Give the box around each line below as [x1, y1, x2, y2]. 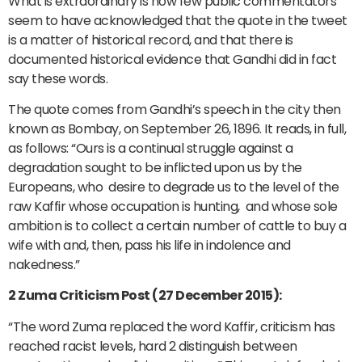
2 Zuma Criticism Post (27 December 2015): [8, 286, 282, 305]
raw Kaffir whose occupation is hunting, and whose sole [8, 196, 338, 216]
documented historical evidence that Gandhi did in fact [8, 49, 336, 69]
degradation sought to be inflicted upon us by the [8, 158, 302, 177]
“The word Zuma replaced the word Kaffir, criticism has [8, 317, 335, 336]
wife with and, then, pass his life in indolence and [8, 235, 291, 255]
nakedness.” [8, 255, 80, 274]
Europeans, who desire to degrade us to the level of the [8, 177, 339, 196]
